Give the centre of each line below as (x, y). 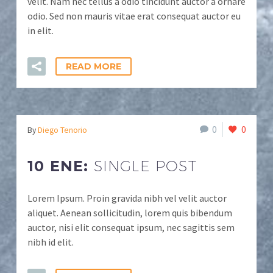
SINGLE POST (145, 166)
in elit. (41, 30)
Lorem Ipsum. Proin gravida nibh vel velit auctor (127, 198)
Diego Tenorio (62, 130)
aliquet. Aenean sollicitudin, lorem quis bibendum (130, 213)
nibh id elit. (51, 242)
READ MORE (94, 66)
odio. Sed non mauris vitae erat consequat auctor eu (134, 16)
